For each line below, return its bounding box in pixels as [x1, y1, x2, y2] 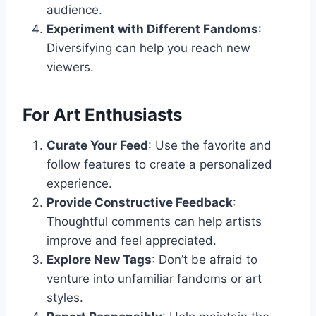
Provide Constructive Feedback [47, 195, 233, 210]
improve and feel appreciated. [47, 233, 217, 248]
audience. [47, 3, 102, 18]
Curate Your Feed [47, 138, 148, 153]
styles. [47, 291, 83, 305]
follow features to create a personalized [47, 157, 272, 172]
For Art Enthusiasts [23, 104, 182, 126]
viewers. [47, 60, 94, 75]
